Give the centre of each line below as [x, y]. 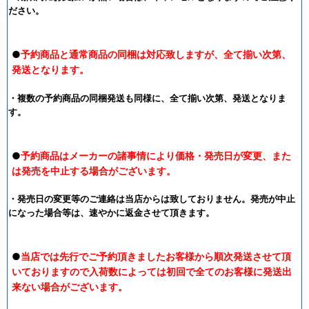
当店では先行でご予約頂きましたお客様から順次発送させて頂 [156, 257]
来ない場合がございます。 [70, 287]
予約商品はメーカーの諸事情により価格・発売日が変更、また [156, 155]
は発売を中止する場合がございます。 [94, 170]
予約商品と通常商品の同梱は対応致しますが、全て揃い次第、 [156, 54]
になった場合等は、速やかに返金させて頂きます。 [111, 212]
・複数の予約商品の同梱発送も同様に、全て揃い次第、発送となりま [147, 98]
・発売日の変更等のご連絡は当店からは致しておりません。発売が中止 [152, 198]
